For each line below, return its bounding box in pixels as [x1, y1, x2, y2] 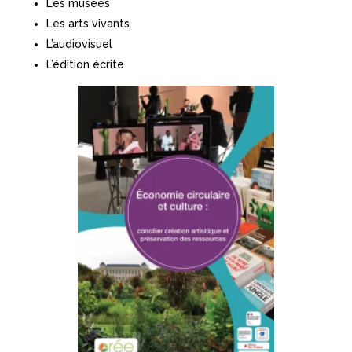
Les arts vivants [46, 16, 130, 30]
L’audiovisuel [46, 37, 112, 50]
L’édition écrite [46, 57, 124, 71]
